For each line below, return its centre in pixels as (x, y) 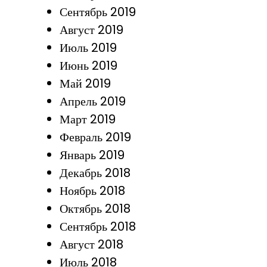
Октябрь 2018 (95, 209)
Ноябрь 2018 (92, 191)
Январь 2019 (92, 155)
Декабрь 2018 (95, 173)
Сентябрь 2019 (97, 12)
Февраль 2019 (95, 137)
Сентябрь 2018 (97, 226)
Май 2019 (85, 83)
